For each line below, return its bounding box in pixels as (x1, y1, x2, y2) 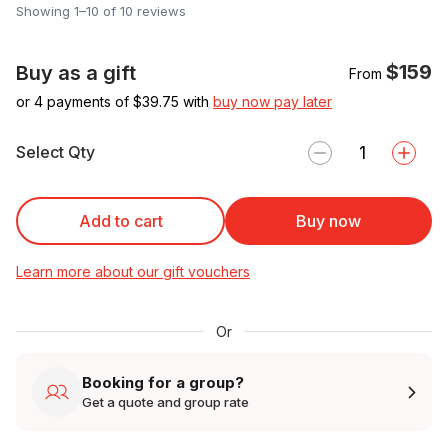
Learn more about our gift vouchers (16, 262, 250, 280)
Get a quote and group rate (82, 394, 249, 411)
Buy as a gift (16, 60, 136, 85)
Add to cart (78, 210, 163, 231)
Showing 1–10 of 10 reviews (16, 2, 186, 19)
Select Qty (16, 142, 95, 163)
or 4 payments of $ (16, 92, 142, 110)
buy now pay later (213, 92, 332, 110)
